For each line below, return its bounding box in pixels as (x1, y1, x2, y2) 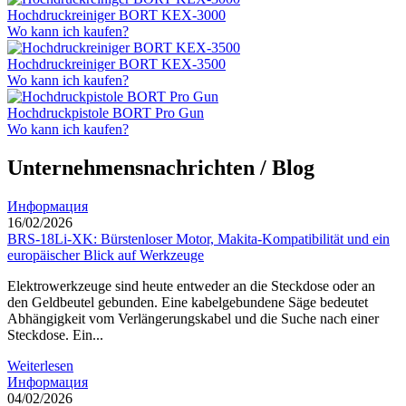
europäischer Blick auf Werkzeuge (7, 247, 204, 263)
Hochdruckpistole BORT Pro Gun (7, 105, 204, 121)
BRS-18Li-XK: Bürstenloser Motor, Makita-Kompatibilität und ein (7, 231, 390, 246)
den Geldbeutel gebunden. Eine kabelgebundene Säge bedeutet (7, 295, 368, 310)
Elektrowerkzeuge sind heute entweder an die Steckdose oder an (7, 278, 375, 294)
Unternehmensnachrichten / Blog (7, 156, 314, 180)
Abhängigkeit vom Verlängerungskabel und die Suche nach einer (7, 311, 379, 326)
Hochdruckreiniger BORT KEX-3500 (7, 56, 226, 72)
